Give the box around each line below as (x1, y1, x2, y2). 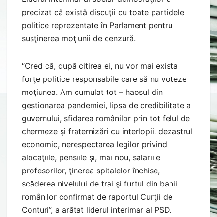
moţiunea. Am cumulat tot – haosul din (22, 87, 163, 97)
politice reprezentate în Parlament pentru (22, 20, 172, 30)
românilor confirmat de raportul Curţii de (22, 191, 172, 201)
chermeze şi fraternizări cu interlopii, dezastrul (22, 126, 192, 136)
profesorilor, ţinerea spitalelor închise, (22, 165, 160, 175)
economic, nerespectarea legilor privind (22, 139, 167, 149)
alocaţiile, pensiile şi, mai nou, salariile (22, 152, 160, 162)
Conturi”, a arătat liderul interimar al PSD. (22, 204, 171, 215)
